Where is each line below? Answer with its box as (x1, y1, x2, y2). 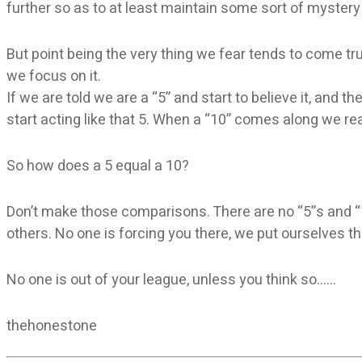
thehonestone (6, 314, 97, 337)
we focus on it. (6, 65, 101, 87)
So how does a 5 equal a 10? (6, 154, 189, 177)
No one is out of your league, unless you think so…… (6, 268, 336, 291)
